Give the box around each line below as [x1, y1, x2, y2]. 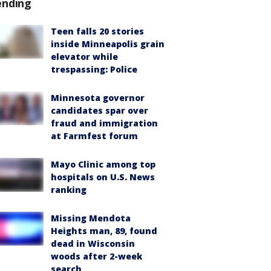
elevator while [51, 51, 118, 62]
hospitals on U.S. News [51, 171, 155, 183]
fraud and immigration [51, 117, 158, 129]
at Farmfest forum [51, 130, 138, 142]
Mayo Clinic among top [51, 158, 155, 170]
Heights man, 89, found [51, 225, 157, 237]
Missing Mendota [51, 212, 131, 224]
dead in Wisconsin [51, 238, 135, 249]
